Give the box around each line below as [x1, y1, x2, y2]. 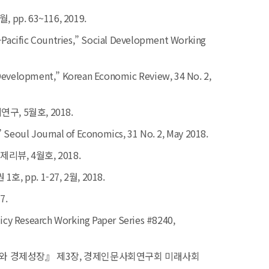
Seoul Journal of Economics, [4, 126, 128, 141]
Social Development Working [81, 32, 207, 47]
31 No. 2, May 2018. [127, 126, 208, 141]
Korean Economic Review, [62, 68, 175, 83]
